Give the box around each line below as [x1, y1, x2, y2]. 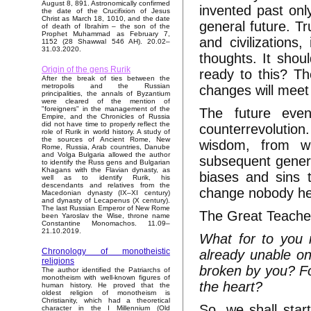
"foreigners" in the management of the [42, 105, 170, 113]
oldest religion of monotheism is [42, 289, 170, 297]
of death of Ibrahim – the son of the [42, 22, 170, 31]
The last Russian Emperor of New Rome [42, 204, 170, 212]
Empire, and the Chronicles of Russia [42, 112, 170, 121]
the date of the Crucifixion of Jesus [42, 7, 170, 15]
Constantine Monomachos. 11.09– [42, 219, 170, 228]
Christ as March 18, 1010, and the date [42, 15, 170, 23]
